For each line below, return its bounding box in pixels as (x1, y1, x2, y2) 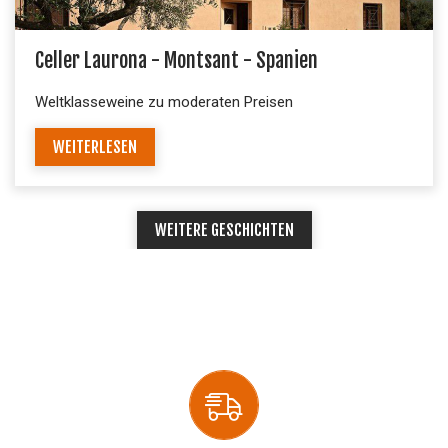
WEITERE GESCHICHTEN (154, 219, 294, 240)
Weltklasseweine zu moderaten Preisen (35, 92, 293, 111)
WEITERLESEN (53, 136, 137, 157)
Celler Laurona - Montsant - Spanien (35, 47, 318, 73)
